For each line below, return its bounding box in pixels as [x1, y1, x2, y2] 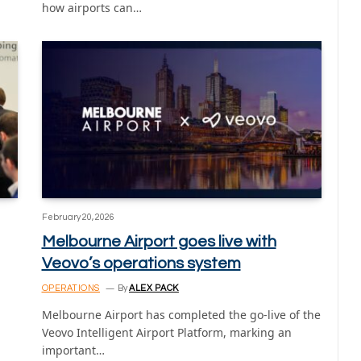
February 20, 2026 [41, 213, 114, 222]
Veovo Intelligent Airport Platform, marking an [41, 325, 292, 341]
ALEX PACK [129, 284, 179, 293]
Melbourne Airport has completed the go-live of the [41, 307, 321, 323]
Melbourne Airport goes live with [41, 234, 276, 251]
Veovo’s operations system [41, 255, 241, 272]
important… [41, 342, 105, 359]
